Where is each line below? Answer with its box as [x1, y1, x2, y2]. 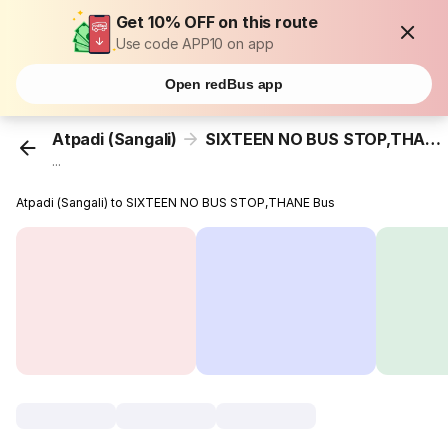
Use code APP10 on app [115, 35, 274, 52]
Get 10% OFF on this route [115, 12, 319, 32]
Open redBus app [164, 76, 284, 92]
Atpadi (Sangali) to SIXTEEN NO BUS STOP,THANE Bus [16, 195, 336, 211]
